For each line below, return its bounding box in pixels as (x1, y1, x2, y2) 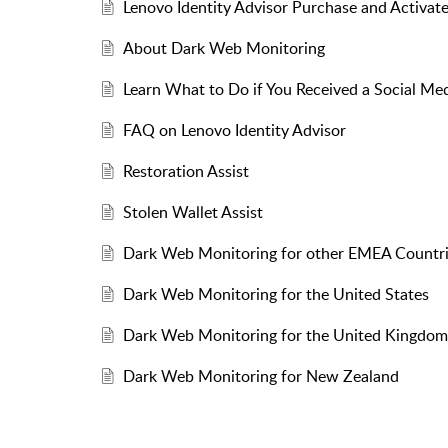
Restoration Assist (122, 160, 249, 183)
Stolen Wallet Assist (122, 201, 263, 224)
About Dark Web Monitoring (122, 37, 325, 60)
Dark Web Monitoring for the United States (122, 283, 429, 306)
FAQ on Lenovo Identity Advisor (122, 119, 346, 142)
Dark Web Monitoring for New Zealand (122, 365, 399, 388)
